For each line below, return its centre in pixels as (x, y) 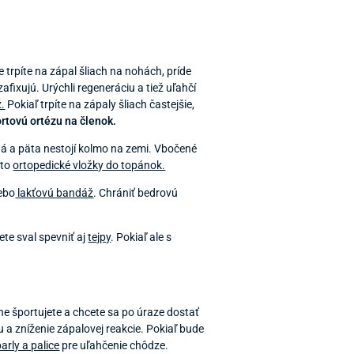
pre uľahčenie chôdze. (114, 345)
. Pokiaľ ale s (141, 237)
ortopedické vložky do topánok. (89, 165)
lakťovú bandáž (55, 192)
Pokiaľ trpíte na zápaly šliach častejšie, (100, 104)
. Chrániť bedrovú (136, 192)
